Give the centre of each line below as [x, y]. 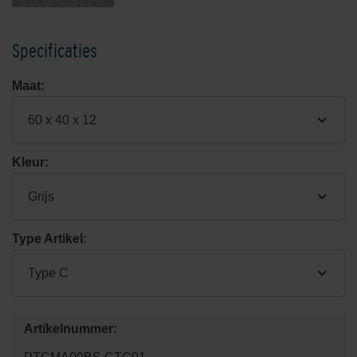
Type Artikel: [49, 238]
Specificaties [55, 50]
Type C [48, 273]
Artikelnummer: [71, 328]
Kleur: [30, 162]
